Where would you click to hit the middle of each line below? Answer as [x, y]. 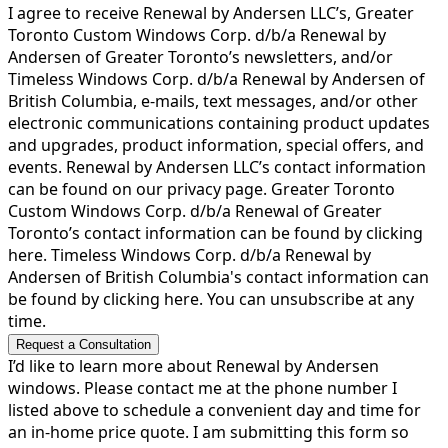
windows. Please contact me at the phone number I [202, 387]
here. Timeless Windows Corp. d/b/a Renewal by [189, 254]
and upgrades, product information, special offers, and [216, 144]
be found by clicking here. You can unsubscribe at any [211, 298]
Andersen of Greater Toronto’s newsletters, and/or [200, 56]
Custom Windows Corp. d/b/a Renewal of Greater [195, 210]
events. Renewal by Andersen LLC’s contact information [217, 166]
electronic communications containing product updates [219, 122]
